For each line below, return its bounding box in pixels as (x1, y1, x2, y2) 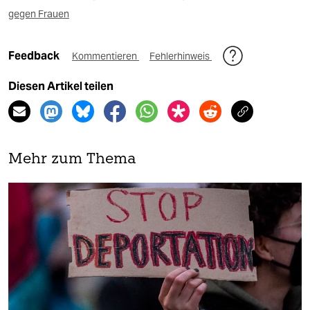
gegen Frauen (8, 8, 69, 21)
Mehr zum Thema (8, 152, 136, 167)
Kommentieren (72, 50, 139, 63)
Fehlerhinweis (149, 50, 212, 63)
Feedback (8, 49, 62, 63)
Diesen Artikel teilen (8, 80, 113, 93)
